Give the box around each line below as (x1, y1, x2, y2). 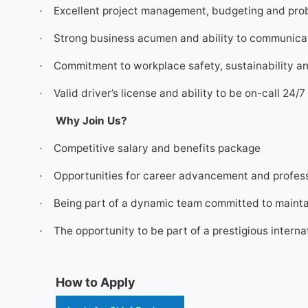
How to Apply (55, 275, 135, 289)
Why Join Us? (55, 114, 127, 127)
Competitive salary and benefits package (53, 142, 261, 155)
